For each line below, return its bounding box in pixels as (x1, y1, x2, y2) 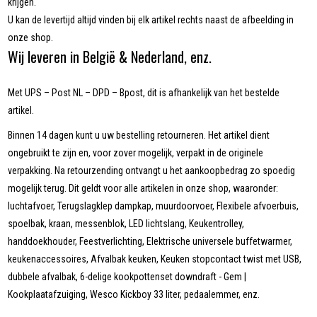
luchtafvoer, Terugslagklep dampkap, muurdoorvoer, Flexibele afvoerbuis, (8, 200, 299, 212)
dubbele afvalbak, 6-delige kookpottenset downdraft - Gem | (8, 271, 247, 283)
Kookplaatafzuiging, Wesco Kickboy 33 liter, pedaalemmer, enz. (8, 289, 260, 301)
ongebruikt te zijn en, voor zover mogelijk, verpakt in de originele (8, 147, 264, 159)
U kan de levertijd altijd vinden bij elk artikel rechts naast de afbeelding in (8, 14, 294, 26)
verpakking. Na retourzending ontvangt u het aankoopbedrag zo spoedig (8, 165, 296, 177)
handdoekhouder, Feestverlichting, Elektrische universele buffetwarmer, (8, 236, 293, 248)
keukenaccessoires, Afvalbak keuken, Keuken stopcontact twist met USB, (8, 253, 302, 265)
